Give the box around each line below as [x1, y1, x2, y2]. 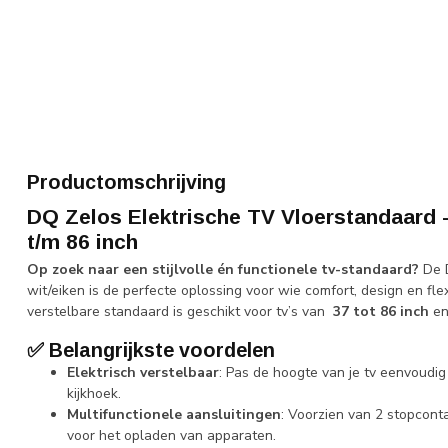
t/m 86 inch [27, 230, 138, 253]
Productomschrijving [27, 171, 226, 193]
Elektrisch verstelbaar [67, 362, 219, 382]
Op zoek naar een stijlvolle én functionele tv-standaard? [27, 260, 419, 279]
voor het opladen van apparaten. [67, 425, 276, 445]
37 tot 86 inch [329, 302, 429, 321]
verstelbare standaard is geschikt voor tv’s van [27, 302, 329, 321]
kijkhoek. [67, 383, 121, 403]
